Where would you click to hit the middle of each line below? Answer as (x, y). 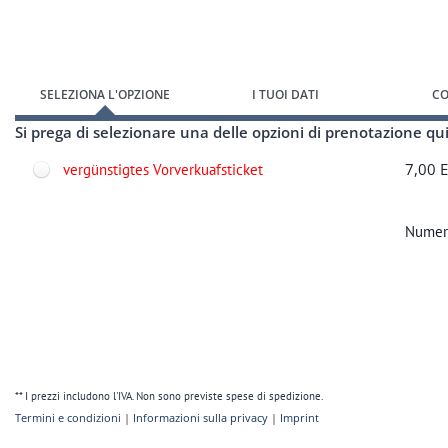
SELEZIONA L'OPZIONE (105, 94)
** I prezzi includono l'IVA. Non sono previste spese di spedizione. (169, 396)
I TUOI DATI (285, 94)
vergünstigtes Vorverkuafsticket (163, 169)
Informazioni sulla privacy (200, 417)
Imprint (299, 417)
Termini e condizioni (68, 417)
